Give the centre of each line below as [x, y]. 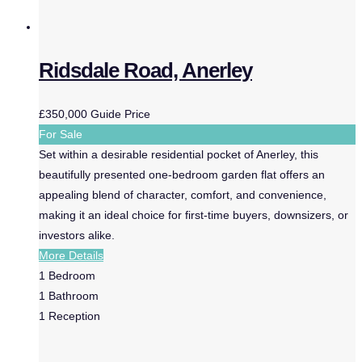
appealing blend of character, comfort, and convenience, [183, 194]
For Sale [61, 134]
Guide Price [120, 114]
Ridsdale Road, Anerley [145, 70]
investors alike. [77, 235]
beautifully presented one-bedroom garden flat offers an [182, 174]
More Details [71, 255]
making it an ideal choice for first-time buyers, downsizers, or [194, 215]
